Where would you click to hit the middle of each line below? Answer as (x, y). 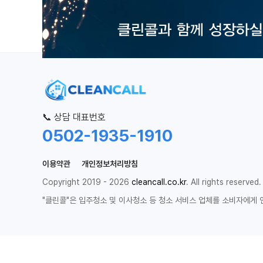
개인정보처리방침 (110, 164)
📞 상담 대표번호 (74, 117)
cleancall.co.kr (159, 182)
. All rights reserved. (224, 182)
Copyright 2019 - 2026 (87, 182)
